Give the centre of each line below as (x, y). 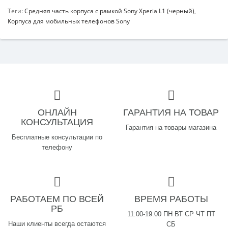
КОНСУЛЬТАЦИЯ (57, 122)
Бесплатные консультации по (57, 137)
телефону (57, 147)
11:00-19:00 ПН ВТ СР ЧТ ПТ (171, 214)
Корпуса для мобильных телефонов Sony (69, 21)
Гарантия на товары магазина (171, 127)
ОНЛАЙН (57, 112)
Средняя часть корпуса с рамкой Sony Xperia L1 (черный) (109, 11)
